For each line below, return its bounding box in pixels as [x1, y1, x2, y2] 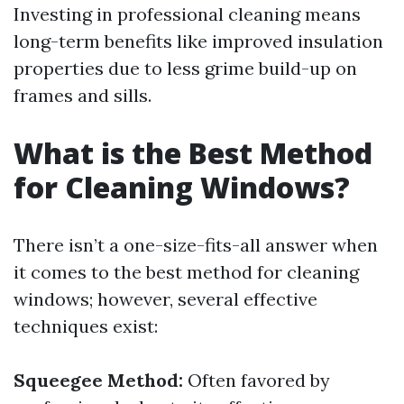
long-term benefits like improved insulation [14, 30, 383, 52]
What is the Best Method [14, 133, 372, 172]
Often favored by [183, 369, 330, 391]
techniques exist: [14, 315, 158, 337]
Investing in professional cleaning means [14, 3, 361, 25]
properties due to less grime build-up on [14, 57, 357, 79]
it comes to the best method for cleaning [14, 261, 359, 283]
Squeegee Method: [14, 369, 183, 391]
